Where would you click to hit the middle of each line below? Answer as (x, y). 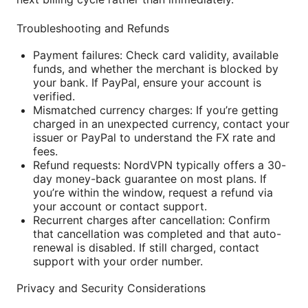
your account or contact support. (120, 206)
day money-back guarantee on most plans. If (150, 178)
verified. (54, 96)
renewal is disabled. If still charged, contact (146, 247)
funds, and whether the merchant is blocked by (156, 68)
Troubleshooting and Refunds (93, 28)
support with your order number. (118, 261)
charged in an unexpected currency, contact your (161, 123)
